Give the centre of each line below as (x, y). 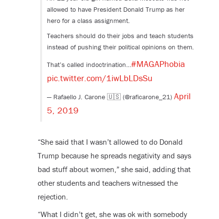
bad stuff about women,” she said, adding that (114, 169)
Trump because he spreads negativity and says (114, 156)
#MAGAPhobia (158, 64)
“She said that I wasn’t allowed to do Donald (110, 142)
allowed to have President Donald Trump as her (116, 10)
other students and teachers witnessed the (108, 183)
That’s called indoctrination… (89, 65)
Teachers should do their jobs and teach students (120, 36)
